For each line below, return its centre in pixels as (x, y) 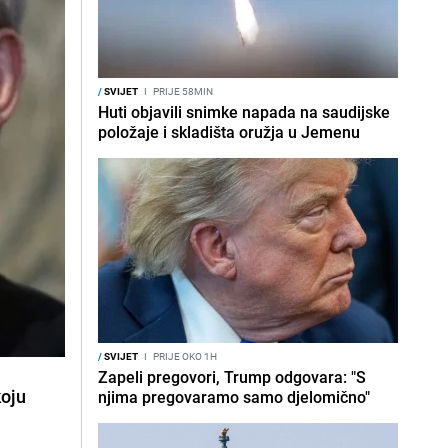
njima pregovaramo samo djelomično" (234, 397)
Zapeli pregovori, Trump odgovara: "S (232, 377)
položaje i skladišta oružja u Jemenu (229, 132)
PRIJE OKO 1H (184, 356)
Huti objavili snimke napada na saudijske (244, 112)
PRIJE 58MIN (182, 91)
